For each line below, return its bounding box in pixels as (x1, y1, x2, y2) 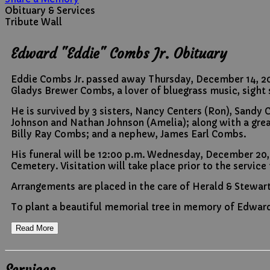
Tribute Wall (5, 16, 62, 28)
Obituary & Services (5, 5, 95, 17)
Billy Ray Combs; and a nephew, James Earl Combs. (11, 128, 246, 140)
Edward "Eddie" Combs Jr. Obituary (11, 45, 227, 62)
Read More (16, 223, 54, 233)
